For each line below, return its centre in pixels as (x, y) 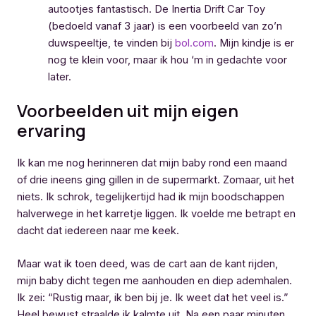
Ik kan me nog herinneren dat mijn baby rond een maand (152, 163)
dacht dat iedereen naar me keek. (98, 230)
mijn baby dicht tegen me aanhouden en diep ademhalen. (154, 281)
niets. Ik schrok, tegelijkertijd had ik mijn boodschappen (151, 196)
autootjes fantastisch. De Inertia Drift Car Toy (156, 9)
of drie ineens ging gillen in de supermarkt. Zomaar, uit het (156, 180)
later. (59, 77)
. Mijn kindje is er (254, 43)
